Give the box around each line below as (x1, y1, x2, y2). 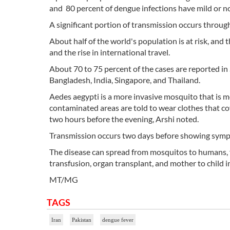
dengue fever (102, 217, 133, 223)
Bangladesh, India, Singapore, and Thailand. (49, 75, 200, 85)
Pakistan (72, 217, 91, 223)
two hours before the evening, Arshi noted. (49, 114, 199, 124)
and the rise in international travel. (49, 47, 170, 57)
